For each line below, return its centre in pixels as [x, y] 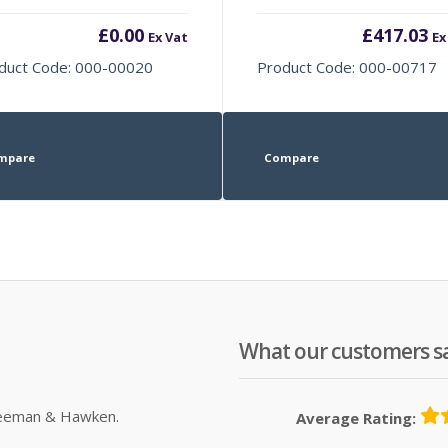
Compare [291, 157]
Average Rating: [356, 417]
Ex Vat [167, 36]
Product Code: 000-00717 [347, 66]
